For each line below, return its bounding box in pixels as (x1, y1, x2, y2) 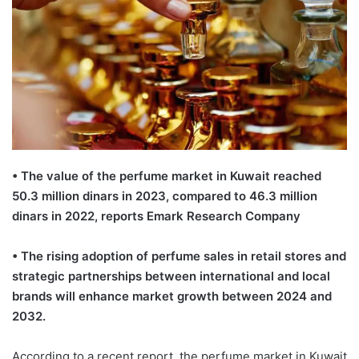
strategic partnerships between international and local (12, 268, 330, 284)
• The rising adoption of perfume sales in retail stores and (12, 248, 346, 264)
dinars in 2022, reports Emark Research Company (12, 208, 301, 224)
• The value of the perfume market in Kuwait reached (12, 168, 321, 184)
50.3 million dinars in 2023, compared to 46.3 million (12, 188, 317, 204)
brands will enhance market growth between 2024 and (12, 288, 332, 305)
